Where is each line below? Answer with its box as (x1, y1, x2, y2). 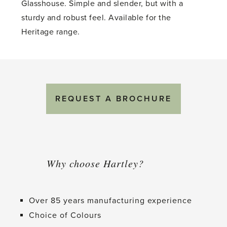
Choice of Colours (29, 210, 102, 221)
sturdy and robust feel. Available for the (21, 13, 171, 23)
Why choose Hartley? (46, 157, 144, 170)
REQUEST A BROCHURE (55, 94, 172, 104)
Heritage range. (21, 27, 80, 37)
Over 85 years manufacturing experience (29, 196, 193, 206)
